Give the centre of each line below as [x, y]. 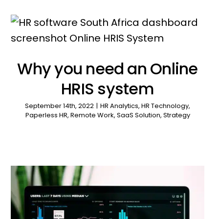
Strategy [176, 115]
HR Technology [165, 106]
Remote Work [92, 115]
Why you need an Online [108, 69]
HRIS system [108, 89]
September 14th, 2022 [60, 106]
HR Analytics [120, 106]
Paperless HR [46, 115]
